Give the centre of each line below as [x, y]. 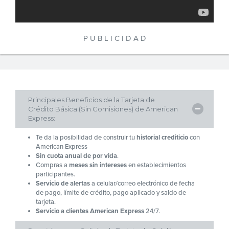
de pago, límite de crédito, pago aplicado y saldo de [111, 193]
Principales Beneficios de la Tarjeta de [91, 100]
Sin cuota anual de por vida [76, 156]
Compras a [52, 165]
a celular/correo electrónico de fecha [142, 184]
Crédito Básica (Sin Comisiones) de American [103, 109]
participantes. [55, 175]
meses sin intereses [98, 165]
